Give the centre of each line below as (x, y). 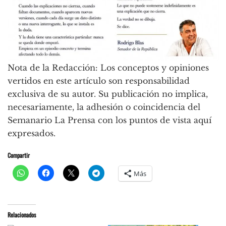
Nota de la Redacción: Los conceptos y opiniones (108, 68)
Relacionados (22, 215)
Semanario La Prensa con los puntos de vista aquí (109, 120)
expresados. (32, 133)
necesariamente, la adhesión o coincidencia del (104, 107)
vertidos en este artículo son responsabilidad (99, 81)
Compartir (19, 155)
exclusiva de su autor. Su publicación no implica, (108, 94)
